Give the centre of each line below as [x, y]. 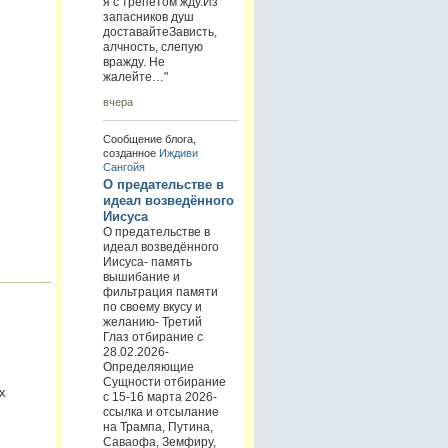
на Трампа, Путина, [157, 426]
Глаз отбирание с [152, 336]
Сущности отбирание [164, 381]
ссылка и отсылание [160, 411]
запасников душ [148, 16]
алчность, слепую [152, 46]
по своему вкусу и [152, 306]
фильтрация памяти [160, 291]
